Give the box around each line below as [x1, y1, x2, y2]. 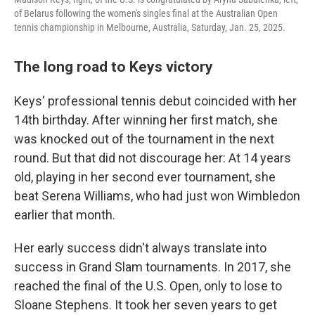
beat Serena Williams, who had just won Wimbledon [14, 188, 300, 203]
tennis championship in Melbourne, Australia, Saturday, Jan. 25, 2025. [14, 22, 285, 33]
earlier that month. [14, 207, 115, 222]
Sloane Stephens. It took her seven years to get [14, 297, 277, 312]
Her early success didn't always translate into [14, 240, 266, 255]
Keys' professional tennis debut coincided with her [14, 94, 297, 108]
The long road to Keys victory [14, 58, 217, 75]
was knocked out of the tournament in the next [14, 131, 274, 146]
